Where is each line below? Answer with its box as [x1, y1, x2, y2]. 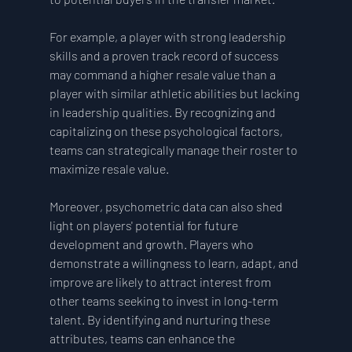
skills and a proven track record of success [49, 48, 281, 64]
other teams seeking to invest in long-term [49, 293, 280, 309]
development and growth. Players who [49, 236, 256, 252]
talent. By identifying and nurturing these [49, 312, 273, 328]
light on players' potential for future [49, 218, 240, 233]
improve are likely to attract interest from [49, 274, 273, 290]
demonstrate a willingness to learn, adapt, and [49, 255, 301, 271]
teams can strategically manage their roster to [49, 142, 300, 158]
